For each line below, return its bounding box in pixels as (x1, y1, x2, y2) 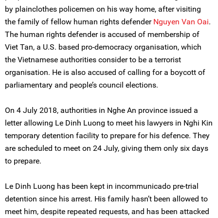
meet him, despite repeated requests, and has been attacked (5, 207, 209, 216)
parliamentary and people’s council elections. (5, 80, 158, 90)
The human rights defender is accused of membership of (5, 30, 200, 39)
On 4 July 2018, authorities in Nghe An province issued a (5, 106, 198, 115)
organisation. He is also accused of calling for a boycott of (5, 68, 205, 77)
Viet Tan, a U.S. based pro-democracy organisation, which (5, 42, 201, 52)
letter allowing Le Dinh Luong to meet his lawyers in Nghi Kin (5, 118, 213, 127)
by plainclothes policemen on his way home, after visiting (5, 4, 201, 14)
